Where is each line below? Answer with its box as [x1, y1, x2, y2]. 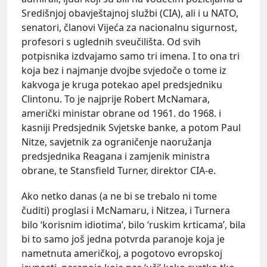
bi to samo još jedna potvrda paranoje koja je [21, 232, 225, 246]
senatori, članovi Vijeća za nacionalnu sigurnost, [21, 21, 237, 34]
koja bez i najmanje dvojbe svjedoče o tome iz [21, 64, 226, 77]
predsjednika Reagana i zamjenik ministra [21, 150, 210, 163]
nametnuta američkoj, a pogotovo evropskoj [21, 247, 222, 260]
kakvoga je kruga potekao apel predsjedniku [21, 78, 222, 91]
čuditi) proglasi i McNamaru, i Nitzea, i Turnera [21, 204, 230, 218]
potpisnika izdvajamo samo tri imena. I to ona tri [21, 49, 240, 63]
